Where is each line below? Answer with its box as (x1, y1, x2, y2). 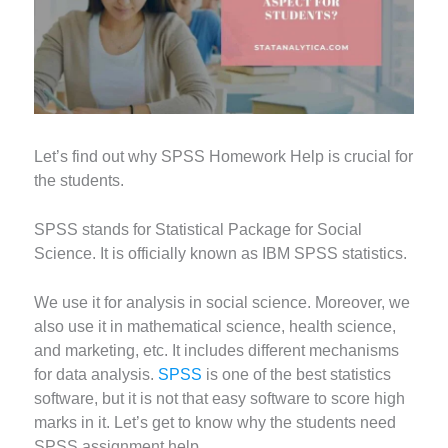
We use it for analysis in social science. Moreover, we (34, 293, 411, 311)
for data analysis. (34, 365, 159, 383)
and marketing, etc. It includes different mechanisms (34, 341, 400, 359)
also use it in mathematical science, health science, (34, 317, 397, 335)
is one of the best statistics (206, 365, 392, 383)
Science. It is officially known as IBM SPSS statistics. (34, 245, 408, 263)
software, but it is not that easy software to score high (34, 389, 406, 407)
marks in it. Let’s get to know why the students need (34, 413, 397, 431)
